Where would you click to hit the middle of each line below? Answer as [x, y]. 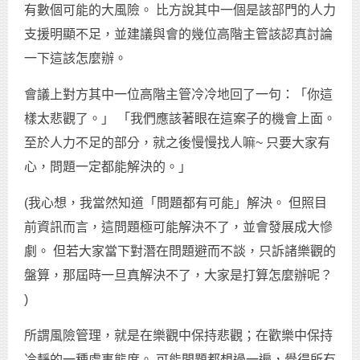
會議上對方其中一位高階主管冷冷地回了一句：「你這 [178, 94]
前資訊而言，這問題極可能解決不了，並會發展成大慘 [178, 227]
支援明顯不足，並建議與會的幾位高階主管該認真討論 [178, 34]
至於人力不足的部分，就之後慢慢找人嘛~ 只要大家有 [177, 142]
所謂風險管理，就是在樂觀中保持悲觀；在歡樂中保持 [178, 335]
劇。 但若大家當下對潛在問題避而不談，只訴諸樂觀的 [180, 251]
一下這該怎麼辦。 [76, 58]
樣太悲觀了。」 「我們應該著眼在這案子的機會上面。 [180, 118]
